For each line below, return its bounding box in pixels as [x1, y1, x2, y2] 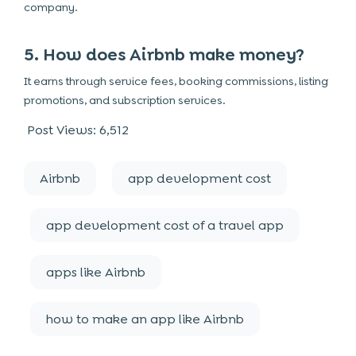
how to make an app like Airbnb [46, 311, 244, 327]
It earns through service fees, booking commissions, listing [24, 74, 328, 88]
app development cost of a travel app [46, 217, 284, 234]
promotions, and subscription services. [24, 93, 226, 107]
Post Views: [27, 122, 96, 138]
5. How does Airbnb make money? [24, 44, 304, 66]
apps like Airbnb [46, 264, 145, 281]
